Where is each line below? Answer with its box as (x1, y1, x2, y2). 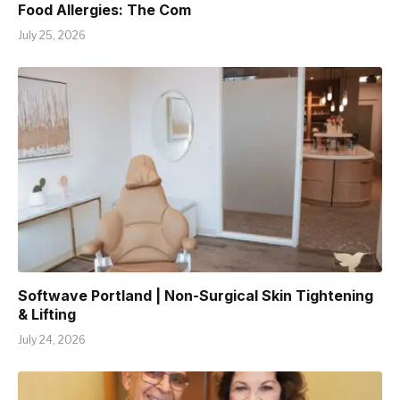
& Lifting (18, 304, 76, 323)
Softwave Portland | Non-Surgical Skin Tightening (18, 286, 373, 304)
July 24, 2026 (18, 332, 86, 346)
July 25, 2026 (18, 29, 86, 43)
